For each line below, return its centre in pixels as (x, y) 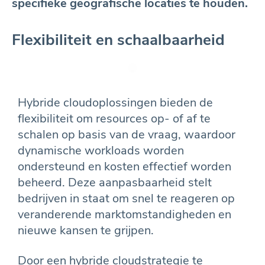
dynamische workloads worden (101, 150)
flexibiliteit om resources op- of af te (114, 118)
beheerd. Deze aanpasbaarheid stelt (115, 182)
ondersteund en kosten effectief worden (125, 166)
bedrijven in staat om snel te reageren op (126, 198)
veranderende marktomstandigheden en (125, 214)
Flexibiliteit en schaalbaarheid (118, 40)
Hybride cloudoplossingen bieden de (115, 102)
